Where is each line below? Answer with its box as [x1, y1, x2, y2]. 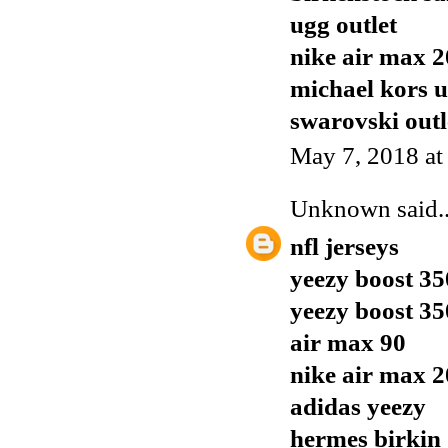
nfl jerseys [290, 232, 399, 260]
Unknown [290, 194, 391, 222]
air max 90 [290, 328, 406, 356]
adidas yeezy [290, 392, 426, 420]
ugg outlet [290, 10, 397, 38]
